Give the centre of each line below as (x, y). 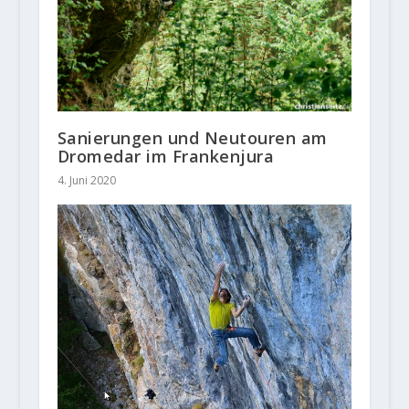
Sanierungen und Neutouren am (192, 137)
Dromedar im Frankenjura (166, 156)
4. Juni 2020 (86, 180)
